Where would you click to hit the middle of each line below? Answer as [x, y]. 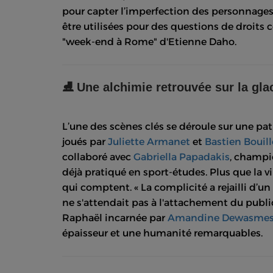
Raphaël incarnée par [115, 218]
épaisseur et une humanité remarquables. [162, 233]
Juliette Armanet [149, 141]
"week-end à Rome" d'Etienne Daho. [149, 41]
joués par [85, 141]
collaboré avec [98, 157]
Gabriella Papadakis [182, 157]
